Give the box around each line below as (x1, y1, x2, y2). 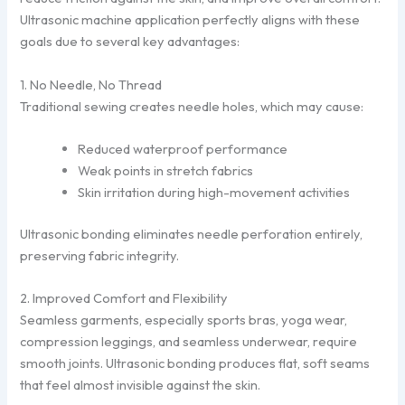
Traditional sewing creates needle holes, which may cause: (20, 97, 364, 115)
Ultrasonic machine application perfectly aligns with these (20, 11, 361, 29)
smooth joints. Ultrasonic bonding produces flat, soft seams (20, 354, 371, 372)
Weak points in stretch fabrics (78, 162, 254, 180)
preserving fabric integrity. (20, 247, 180, 265)
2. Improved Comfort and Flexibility (20, 289, 229, 307)
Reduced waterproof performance (78, 140, 288, 158)
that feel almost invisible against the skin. (20, 376, 261, 394)
